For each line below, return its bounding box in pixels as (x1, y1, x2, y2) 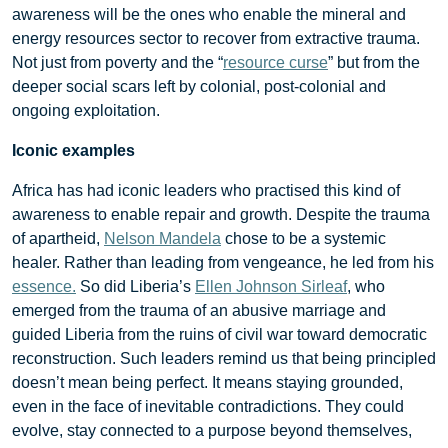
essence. (12, 277, 76, 295)
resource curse (223, 53, 328, 71)
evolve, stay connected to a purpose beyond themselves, (12, 421, 412, 439)
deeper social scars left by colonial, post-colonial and (12, 77, 386, 95)
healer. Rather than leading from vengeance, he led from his (12, 253, 434, 271)
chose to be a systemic (221, 229, 386, 247)
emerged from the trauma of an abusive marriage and (12, 301, 386, 319)
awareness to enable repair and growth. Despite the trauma (12, 205, 430, 223)
